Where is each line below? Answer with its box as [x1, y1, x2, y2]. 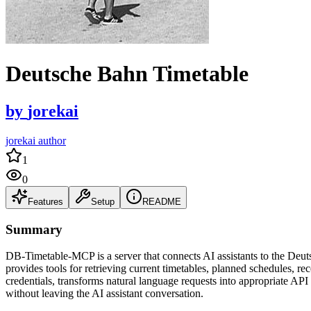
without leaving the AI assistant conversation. [6, 287, 203, 300]
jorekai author [6, 134, 66, 146]
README [142, 196, 181, 207]
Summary [6, 221, 62, 237]
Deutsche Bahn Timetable [6, 61, 249, 87]
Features [28, 196, 63, 207]
